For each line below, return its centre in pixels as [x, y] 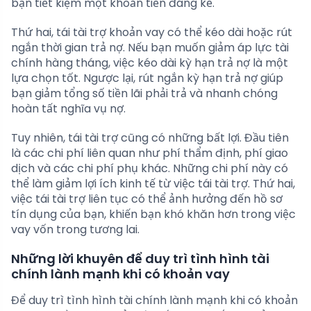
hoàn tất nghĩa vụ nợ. [68, 109]
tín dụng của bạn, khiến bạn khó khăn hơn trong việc [153, 215]
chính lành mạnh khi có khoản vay [120, 274]
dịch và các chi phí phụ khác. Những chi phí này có [150, 169]
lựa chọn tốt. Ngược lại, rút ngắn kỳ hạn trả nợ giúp [147, 78]
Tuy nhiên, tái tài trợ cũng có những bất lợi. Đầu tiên [150, 138]
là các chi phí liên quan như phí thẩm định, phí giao [150, 153]
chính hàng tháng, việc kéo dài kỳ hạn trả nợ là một [150, 63]
